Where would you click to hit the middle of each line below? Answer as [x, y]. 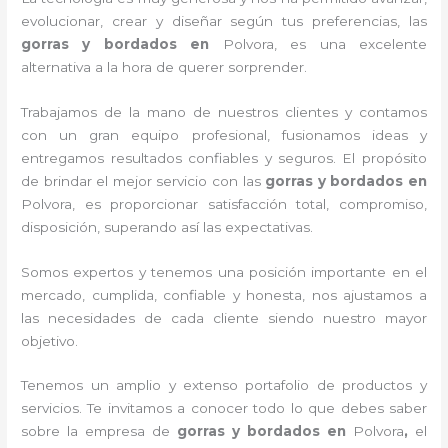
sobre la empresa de [99, 431]
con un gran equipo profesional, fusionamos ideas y [224, 134]
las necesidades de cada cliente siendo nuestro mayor [224, 317]
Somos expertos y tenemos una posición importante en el [224, 271]
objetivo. [50, 340]
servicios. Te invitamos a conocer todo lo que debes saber [224, 408]
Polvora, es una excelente [324, 43]
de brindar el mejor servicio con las [143, 180]
